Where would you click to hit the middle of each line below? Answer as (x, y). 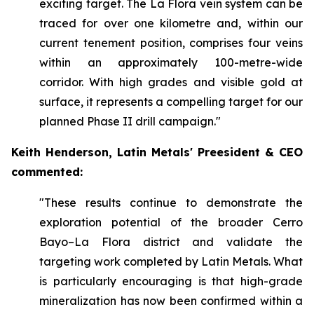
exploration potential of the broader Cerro (171, 222)
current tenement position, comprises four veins (171, 43)
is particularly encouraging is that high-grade (171, 281)
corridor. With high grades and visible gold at (171, 82)
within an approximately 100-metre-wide (171, 62)
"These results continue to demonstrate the (171, 203)
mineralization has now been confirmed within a (171, 301)
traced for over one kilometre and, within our (171, 23)
